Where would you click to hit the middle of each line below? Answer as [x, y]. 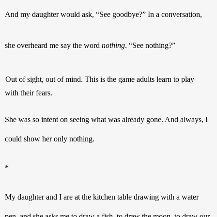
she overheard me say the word [53, 45]
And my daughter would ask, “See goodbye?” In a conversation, [103, 14]
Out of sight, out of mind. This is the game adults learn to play [100, 79]
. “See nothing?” [150, 45]
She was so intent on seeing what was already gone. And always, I [106, 120]
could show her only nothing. [50, 139]
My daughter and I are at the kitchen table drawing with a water [102, 197]
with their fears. [29, 93]
